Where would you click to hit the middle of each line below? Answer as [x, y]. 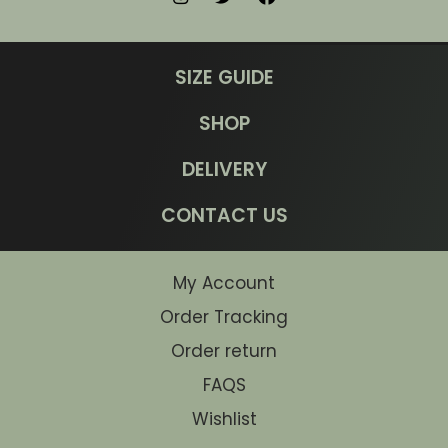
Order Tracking [224, 317]
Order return [224, 351]
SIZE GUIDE [224, 78]
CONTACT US [224, 216]
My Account [224, 283]
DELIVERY [224, 170]
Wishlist [224, 419]
